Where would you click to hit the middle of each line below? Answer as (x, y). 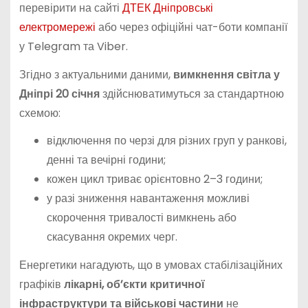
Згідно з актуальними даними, (96, 74)
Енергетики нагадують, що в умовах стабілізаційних (151, 265)
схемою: (40, 113)
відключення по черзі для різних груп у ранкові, (166, 141)
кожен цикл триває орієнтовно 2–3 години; (154, 179)
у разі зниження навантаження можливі (148, 199)
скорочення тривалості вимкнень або (141, 218)
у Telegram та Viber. (73, 46)
